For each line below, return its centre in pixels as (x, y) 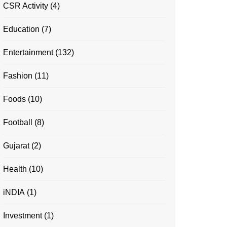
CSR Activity (26, 6)
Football (18, 122)
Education (21, 29)
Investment (23, 216)
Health (15, 169)
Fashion (18, 76)
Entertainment (28, 52)
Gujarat (16, 146)
